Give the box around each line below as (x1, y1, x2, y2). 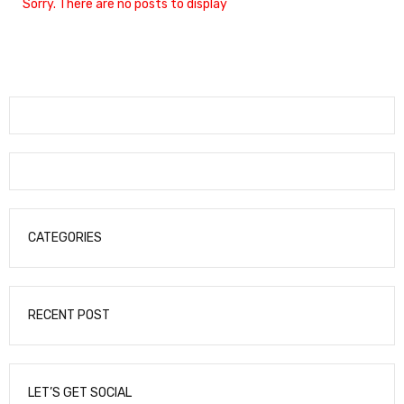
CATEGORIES (28, 230, 102, 246)
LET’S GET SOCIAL (28, 385, 132, 401)
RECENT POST (28, 308, 110, 324)
